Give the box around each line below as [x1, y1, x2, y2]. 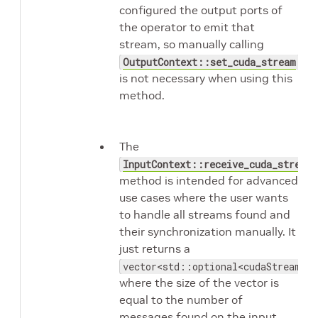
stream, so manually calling [119, 37, 264, 51]
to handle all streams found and [119, 207, 290, 221]
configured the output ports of [119, 3, 283, 17]
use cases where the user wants [119, 190, 288, 204]
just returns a [119, 241, 190, 256]
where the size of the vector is [119, 275, 279, 290]
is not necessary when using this [119, 71, 292, 85]
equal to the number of [119, 292, 243, 307]
